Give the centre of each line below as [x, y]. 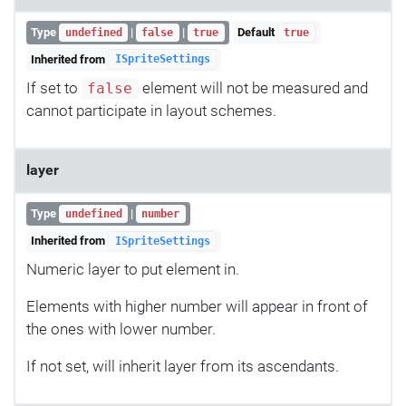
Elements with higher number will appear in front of [197, 307]
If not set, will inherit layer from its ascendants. [183, 367]
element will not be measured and [253, 88]
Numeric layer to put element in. [133, 270]
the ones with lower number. [121, 329]
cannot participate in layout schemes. [151, 111]
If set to [54, 88]
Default [257, 33]
